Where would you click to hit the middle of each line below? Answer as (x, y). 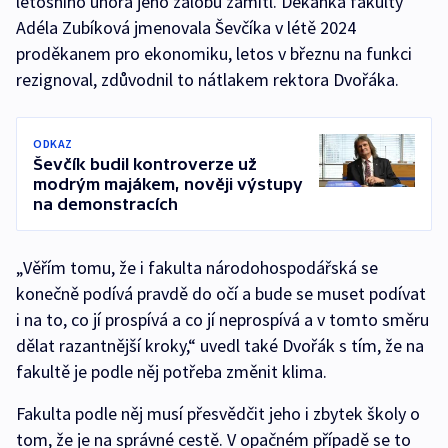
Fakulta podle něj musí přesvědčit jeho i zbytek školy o (218, 413)
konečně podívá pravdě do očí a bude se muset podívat (221, 293)
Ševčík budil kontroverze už (145, 164)
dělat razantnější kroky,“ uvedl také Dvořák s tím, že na (220, 345)
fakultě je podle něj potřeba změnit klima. (171, 371)
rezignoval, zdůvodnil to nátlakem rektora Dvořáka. (207, 79)
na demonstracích (105, 204)
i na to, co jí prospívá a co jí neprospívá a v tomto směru (222, 319)
